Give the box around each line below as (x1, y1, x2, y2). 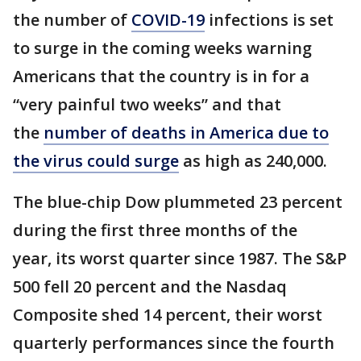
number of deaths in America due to (44, 122, 329, 143)
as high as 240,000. (179, 150, 327, 172)
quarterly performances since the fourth (13, 332, 334, 354)
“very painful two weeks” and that (13, 93, 281, 115)
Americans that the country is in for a (13, 65, 309, 87)
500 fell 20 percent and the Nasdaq (13, 276, 287, 297)
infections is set (205, 9, 334, 31)
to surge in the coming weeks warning (13, 37, 312, 59)
